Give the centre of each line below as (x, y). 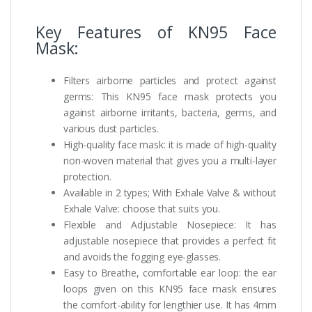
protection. (87, 176)
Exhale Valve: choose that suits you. (142, 208)
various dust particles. (111, 128)
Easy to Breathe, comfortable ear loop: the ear (170, 272)
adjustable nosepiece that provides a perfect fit (170, 240)
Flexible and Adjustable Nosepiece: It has (170, 224)
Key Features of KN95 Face (156, 32)
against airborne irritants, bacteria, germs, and (170, 112)
